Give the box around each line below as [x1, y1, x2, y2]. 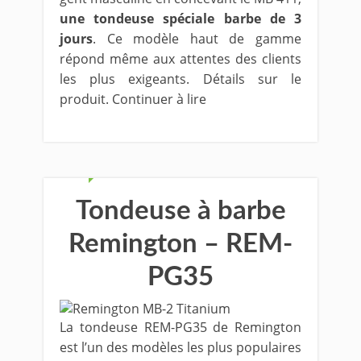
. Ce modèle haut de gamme [93, 30, 301, 48]
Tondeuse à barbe [75, 197, 286, 224]
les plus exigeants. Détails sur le [60, 70, 301, 88]
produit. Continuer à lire [60, 90, 206, 108]
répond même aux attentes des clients [60, 50, 301, 68]
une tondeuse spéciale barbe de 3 [60, 10, 301, 27]
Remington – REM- [68, 230, 293, 257]
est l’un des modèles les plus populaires [60, 338, 301, 356]
